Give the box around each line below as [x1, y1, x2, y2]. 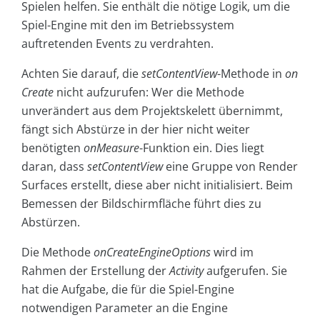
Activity [169, 263, 204, 279]
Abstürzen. [21, 214, 80, 231]
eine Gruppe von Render [163, 159, 298, 175]
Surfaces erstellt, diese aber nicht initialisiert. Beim [21, 177, 293, 194]
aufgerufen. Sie [204, 263, 287, 279]
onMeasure [84, 140, 139, 156]
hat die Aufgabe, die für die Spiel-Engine [21, 281, 234, 298]
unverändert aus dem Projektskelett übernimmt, [21, 103, 283, 119]
